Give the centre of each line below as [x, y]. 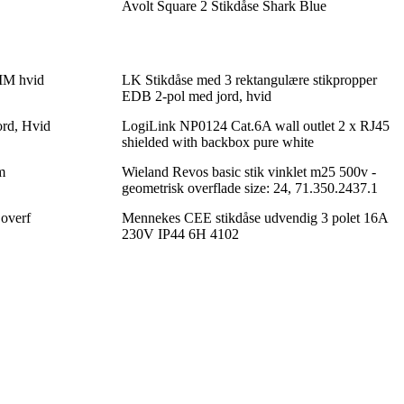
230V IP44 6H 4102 [180, 234]
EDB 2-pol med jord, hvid [196, 96]
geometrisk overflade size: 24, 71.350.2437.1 [249, 188]
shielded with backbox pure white [217, 142]
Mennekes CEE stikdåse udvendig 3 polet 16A [254, 218]
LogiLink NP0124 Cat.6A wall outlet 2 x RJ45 [255, 126]
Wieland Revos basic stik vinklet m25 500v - [248, 172]
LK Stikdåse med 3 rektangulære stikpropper [249, 80]
